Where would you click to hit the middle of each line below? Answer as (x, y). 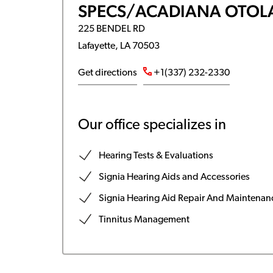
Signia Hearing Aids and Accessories (174, 177)
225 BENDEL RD (111, 29)
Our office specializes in (152, 126)
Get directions (107, 73)
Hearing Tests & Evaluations (156, 156)
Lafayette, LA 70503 (119, 46)
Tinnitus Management (144, 220)
